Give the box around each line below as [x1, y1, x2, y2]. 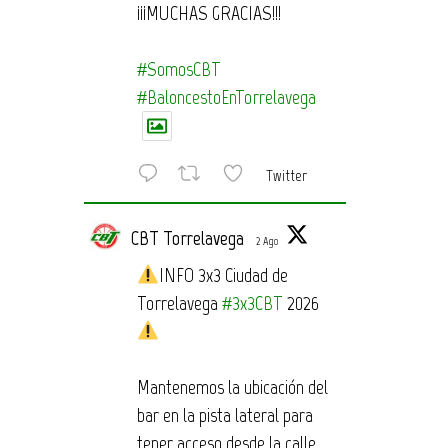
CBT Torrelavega [130, 226, 244, 251]
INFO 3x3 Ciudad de [159, 263, 289, 288]
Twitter [265, 165, 307, 185]
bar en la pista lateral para [136, 403, 313, 428]
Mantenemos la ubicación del [136, 375, 328, 400]
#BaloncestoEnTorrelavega [136, 84, 316, 109]
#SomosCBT [136, 56, 221, 81]
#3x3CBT [221, 291, 283, 316]
